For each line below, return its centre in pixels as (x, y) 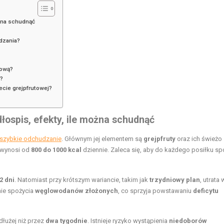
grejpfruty (159, 139)
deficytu (206, 191)
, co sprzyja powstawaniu (155, 191)
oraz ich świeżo (199, 139)
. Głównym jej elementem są (102, 139)
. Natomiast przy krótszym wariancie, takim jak (82, 180)
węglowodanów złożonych (76, 191)
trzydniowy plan (175, 180)
